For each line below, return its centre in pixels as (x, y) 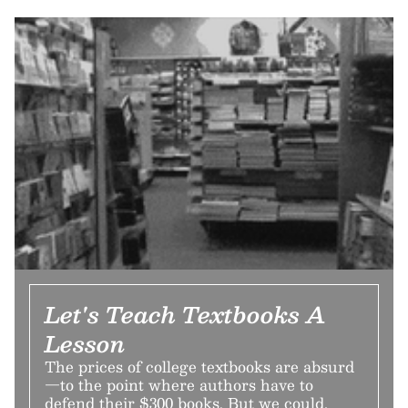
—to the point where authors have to (179, 384)
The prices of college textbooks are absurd (199, 366)
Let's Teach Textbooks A (185, 314)
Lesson (85, 343)
